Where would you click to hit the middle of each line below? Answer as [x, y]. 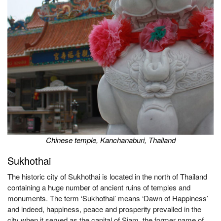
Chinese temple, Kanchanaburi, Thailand [110, 140]
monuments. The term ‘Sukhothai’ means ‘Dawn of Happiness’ [108, 198]
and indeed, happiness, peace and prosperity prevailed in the [104, 209]
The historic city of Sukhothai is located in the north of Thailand [107, 176]
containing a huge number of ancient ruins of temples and [99, 187]
